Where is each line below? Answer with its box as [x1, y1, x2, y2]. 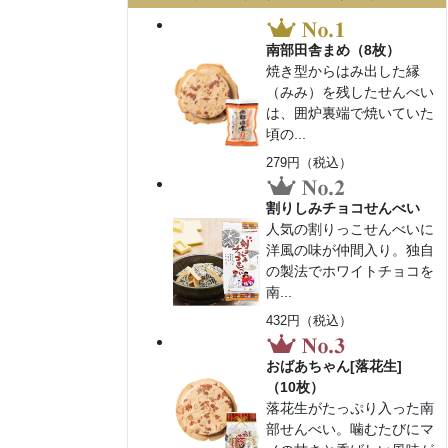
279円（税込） [266, 154, 353, 170]
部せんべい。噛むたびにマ [266, 421, 435, 438]
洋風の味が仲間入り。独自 [266, 241, 435, 258]
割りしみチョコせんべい [266, 199, 421, 216]
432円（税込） [266, 312, 353, 328]
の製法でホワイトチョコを [266, 262, 435, 279]
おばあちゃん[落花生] [266, 358, 403, 375]
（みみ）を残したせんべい [266, 83, 435, 100]
